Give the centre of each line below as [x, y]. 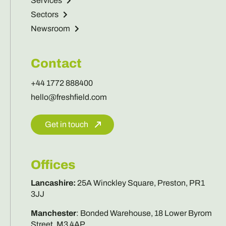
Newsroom [50, 29]
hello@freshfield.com [69, 97]
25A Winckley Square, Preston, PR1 [141, 183]
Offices [53, 165]
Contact [56, 64]
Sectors [44, 15]
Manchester [53, 213]
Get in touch [66, 125]
